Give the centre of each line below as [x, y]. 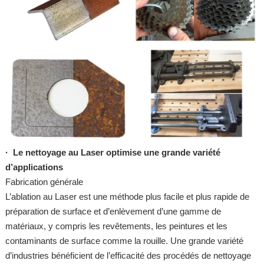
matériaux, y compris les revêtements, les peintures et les [116, 226]
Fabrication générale [44, 181]
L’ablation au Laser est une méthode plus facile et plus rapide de [127, 196]
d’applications [34, 167]
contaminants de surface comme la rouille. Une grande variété [124, 240]
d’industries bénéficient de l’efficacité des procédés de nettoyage [128, 255]
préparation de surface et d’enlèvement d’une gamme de [113, 211]
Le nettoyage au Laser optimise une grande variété [116, 152]
